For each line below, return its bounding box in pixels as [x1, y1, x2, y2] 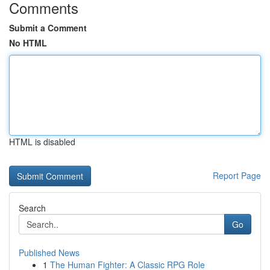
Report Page [213, 169, 261, 181]
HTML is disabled [9, 136, 75, 148]
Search [19, 202, 46, 214]
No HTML [9, 37, 47, 49]
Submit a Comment [9, 22, 87, 34]
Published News [19, 246, 80, 259]
